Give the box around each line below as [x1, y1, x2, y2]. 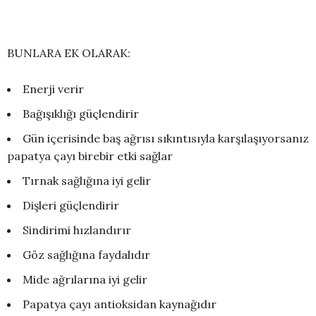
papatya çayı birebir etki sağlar [7, 149, 173, 164]
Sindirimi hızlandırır [23, 223, 131, 238]
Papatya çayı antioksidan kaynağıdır [23, 297, 217, 312]
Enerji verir [23, 82, 84, 97]
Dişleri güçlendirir [23, 198, 119, 213]
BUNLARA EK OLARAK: [7, 46, 130, 61]
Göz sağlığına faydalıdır [23, 248, 150, 262]
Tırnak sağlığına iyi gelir [23, 174, 151, 188]
